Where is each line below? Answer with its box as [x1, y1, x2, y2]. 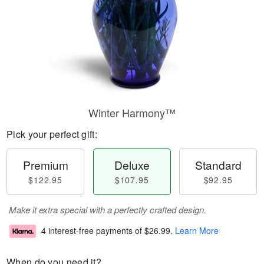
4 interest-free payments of [41, 225, 144, 237]
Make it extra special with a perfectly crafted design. [9, 203, 206, 216]
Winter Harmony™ [88, 105, 176, 120]
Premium [22, 157, 68, 173]
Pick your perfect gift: [6, 127, 97, 141]
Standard [194, 157, 242, 173]
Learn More [175, 225, 219, 237]
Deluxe [114, 157, 150, 173]
